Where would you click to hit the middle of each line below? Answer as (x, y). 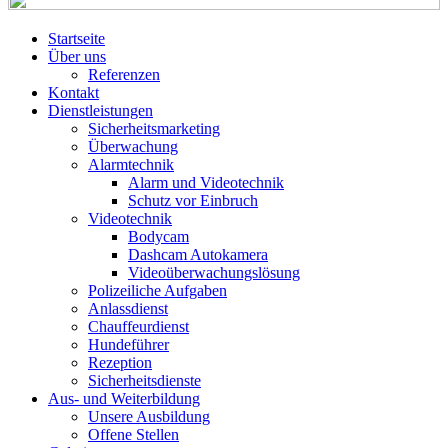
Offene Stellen (133, 434)
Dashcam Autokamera (198, 254)
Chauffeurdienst (138, 326)
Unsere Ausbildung (149, 416)
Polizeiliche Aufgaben (157, 290)
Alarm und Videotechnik (206, 182)
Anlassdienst (128, 308)
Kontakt (73, 92)
